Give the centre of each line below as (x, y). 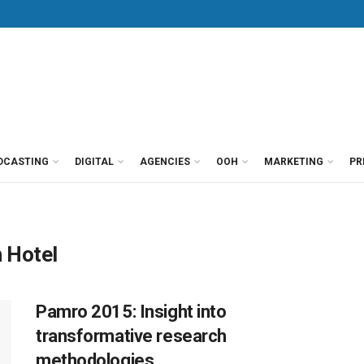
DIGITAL (94, 162)
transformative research (131, 336)
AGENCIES (165, 162)
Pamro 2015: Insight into (131, 312)
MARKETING (294, 162)
